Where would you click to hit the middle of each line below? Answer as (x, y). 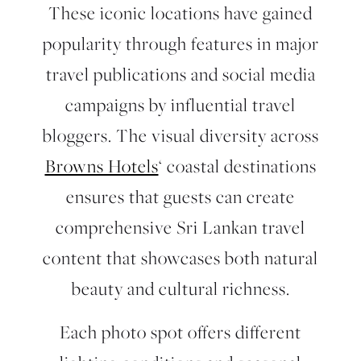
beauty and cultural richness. (180, 289)
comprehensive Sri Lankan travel (180, 228)
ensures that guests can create (180, 197)
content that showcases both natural (180, 258)
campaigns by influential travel (180, 105)
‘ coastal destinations (237, 166)
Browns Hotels (102, 166)
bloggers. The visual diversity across (180, 136)
